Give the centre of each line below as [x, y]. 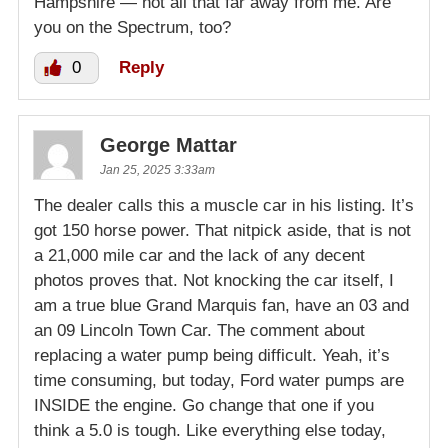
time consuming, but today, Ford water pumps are [219, 381]
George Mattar [168, 145]
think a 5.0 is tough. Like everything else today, [210, 431]
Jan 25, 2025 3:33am [157, 170]
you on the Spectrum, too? [132, 28]
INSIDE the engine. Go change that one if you [204, 406]
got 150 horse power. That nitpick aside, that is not [222, 231]
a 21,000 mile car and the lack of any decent [199, 256]
